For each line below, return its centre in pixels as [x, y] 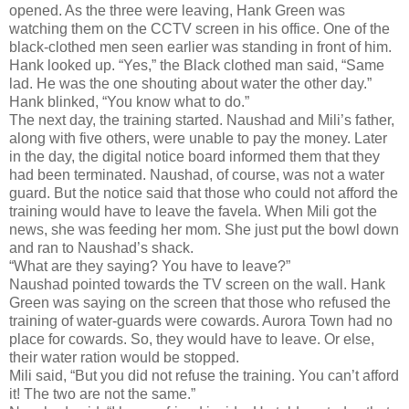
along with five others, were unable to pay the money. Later [198, 138]
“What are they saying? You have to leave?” [150, 266]
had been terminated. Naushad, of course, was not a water [197, 174]
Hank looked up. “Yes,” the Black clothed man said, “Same [197, 65]
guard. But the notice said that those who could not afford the [204, 193]
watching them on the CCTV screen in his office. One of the [199, 28]
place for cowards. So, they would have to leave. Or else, [192, 339]
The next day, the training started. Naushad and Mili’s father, [202, 120]
